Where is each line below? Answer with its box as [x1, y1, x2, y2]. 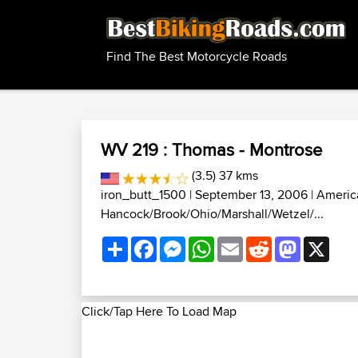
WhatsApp [214, 233, 272, 252]
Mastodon [300, 233, 356, 252]
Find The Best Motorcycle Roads [106, 47, 287, 66]
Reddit [272, 233, 308, 252]
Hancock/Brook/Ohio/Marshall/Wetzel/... [101, 205, 324, 223]
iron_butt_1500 [101, 185, 186, 204]
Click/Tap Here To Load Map [82, 302, 237, 320]
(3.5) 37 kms [189, 166, 259, 185]
